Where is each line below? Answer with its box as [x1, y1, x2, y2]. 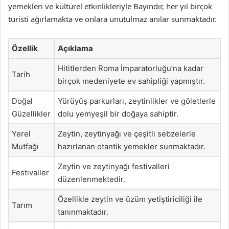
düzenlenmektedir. [58, 174, 125, 184]
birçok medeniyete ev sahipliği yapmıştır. [58, 76, 205, 86]
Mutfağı [12, 142, 39, 151]
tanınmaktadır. [58, 207, 108, 217]
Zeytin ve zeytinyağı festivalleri [58, 162, 170, 171]
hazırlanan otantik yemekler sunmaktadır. [58, 142, 205, 151]
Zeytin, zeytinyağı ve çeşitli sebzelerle [58, 129, 196, 139]
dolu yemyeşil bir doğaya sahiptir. [58, 109, 178, 119]
